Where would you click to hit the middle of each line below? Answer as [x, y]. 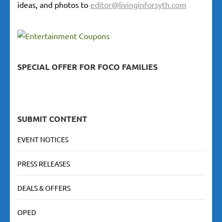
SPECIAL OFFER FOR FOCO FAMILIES [87, 66]
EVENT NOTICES [43, 139]
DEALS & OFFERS [44, 188]
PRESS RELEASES [44, 163]
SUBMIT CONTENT [52, 118]
